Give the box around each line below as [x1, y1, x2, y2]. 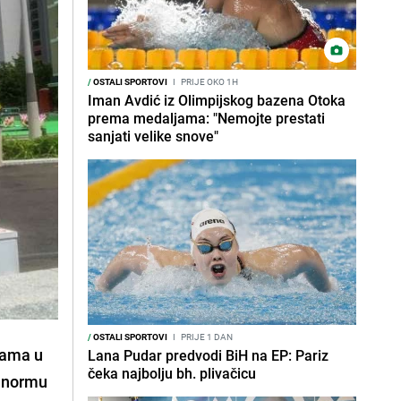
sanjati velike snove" [88, 126, 218, 146]
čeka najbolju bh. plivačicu [88, 363, 256, 383]
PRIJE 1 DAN [179, 330, 233, 343]
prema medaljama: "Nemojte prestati [88, 108, 325, 128]
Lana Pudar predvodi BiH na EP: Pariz [88, 346, 328, 365]
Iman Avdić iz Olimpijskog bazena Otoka [88, 90, 346, 110]
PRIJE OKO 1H [179, 75, 238, 88]
